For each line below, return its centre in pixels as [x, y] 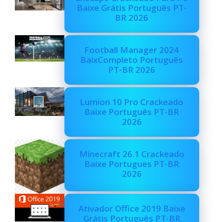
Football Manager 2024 [132, 50]
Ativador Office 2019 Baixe [132, 208]
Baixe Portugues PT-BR [132, 164]
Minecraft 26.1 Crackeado [132, 154]
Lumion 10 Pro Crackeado [132, 102]
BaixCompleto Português [132, 60]
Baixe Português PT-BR [132, 112]
